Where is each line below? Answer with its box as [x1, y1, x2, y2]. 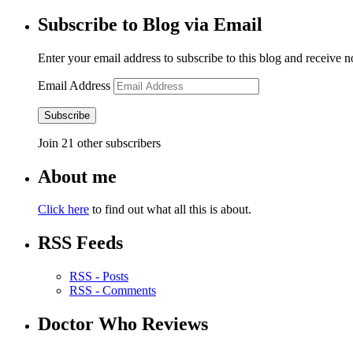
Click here [38, 203, 89, 217]
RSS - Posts [69, 269, 128, 284]
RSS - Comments [69, 284, 156, 298]
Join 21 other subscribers [38, 136, 161, 150]
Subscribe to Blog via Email [38, 13, 262, 35]
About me [38, 165, 117, 187]
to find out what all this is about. [89, 203, 251, 217]
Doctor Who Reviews [38, 314, 208, 335]
